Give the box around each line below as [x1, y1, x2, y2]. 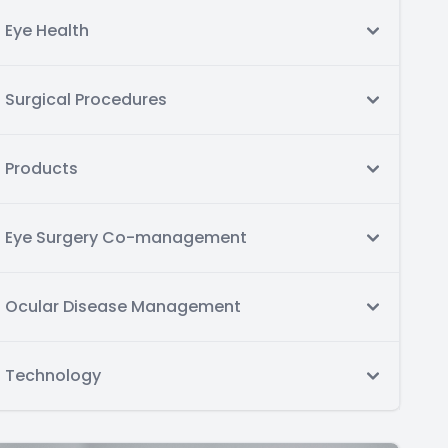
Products [5, 157, 78, 180]
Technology [5, 364, 101, 387]
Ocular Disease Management [5, 295, 241, 318]
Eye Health [5, 19, 89, 42]
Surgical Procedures [5, 88, 167, 111]
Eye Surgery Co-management [5, 226, 247, 249]
